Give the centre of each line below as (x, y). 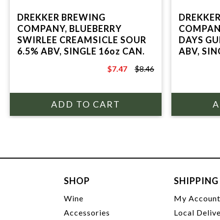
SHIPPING (196, 181)
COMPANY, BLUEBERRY (69, 28)
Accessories (87, 212)
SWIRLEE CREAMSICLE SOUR (82, 40)
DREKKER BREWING (61, 17)
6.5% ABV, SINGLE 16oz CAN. (81, 51)
